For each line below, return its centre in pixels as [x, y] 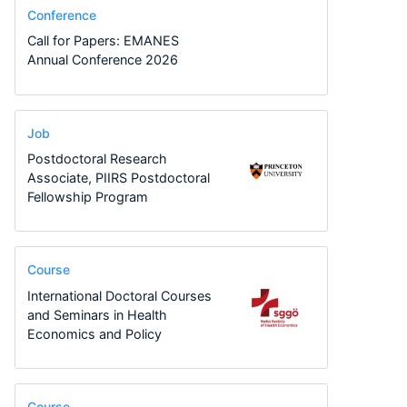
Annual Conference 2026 [102, 60]
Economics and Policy [94, 333]
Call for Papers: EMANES [103, 41]
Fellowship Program [87, 197]
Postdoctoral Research [97, 159]
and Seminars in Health [97, 314]
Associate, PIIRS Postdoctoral [118, 178]
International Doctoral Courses [119, 295]
